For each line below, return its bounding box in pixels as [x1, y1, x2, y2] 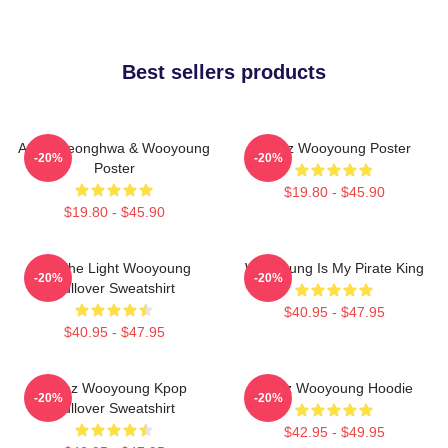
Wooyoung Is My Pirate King [244, 259, 424, 276]
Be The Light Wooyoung [37, 259, 191, 276]
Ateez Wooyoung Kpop [41, 379, 187, 396]
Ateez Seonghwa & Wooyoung [18, 139, 210, 156]
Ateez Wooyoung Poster [257, 139, 411, 156]
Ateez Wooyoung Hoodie [255, 379, 413, 396]
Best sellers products [122, 60, 326, 83]
